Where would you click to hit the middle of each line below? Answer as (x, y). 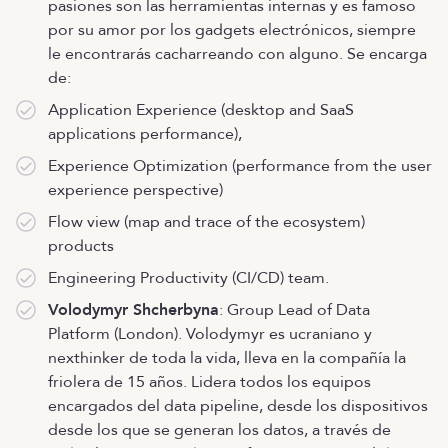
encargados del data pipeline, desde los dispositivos (238, 406)
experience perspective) (135, 190)
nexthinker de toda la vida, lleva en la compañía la (227, 358)
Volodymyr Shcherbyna (133, 310)
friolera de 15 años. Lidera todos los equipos (209, 382)
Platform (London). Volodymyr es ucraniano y (210, 334)
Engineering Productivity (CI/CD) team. (188, 278)
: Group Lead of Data (294, 310)
